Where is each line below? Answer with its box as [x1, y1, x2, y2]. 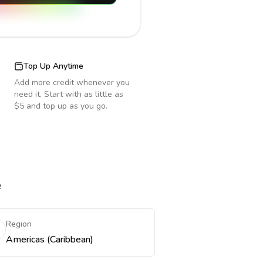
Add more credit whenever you [14, 77, 130, 88]
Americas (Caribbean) [5, 233, 93, 246]
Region [5, 218, 32, 230]
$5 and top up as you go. [14, 100, 107, 112]
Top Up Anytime [23, 60, 83, 72]
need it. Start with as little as [14, 89, 123, 100]
